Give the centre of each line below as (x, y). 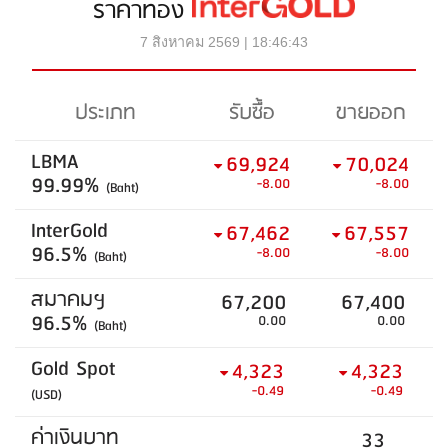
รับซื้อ (251, 113)
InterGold (69, 231)
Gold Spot (73, 369)
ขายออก (370, 113)
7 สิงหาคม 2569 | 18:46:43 (224, 42)
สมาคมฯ (68, 300)
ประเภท (105, 113)
